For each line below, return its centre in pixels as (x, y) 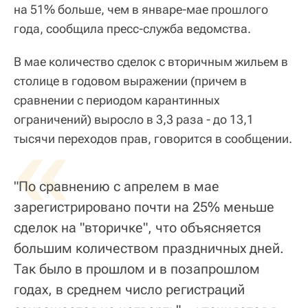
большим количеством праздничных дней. (149, 248)
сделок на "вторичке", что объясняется (137, 227)
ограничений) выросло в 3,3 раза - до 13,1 (134, 119)
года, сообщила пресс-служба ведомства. (132, 28)
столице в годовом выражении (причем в (130, 80)
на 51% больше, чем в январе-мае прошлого (141, 9)
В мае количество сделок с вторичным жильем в (151, 61)
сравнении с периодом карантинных (117, 100)
